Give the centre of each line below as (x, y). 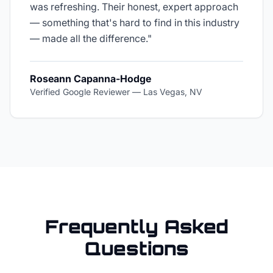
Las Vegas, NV (173, 92)
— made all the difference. (89, 38)
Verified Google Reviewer (80, 92)
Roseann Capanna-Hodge (90, 79)
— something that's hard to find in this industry (135, 23)
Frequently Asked (136, 226)
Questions (136, 248)
